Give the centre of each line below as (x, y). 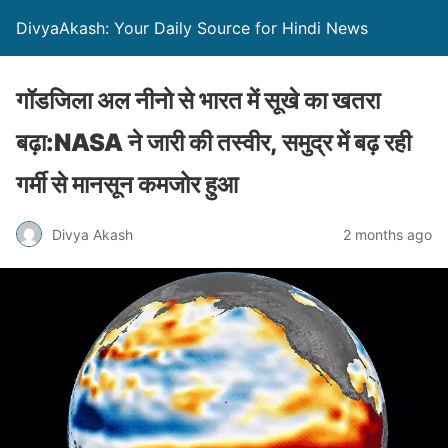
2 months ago (387, 234)
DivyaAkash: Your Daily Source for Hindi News (192, 28)
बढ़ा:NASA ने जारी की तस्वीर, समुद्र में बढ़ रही (213, 142)
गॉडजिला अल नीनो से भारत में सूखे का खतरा (198, 100)
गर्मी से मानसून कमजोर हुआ (127, 184)
